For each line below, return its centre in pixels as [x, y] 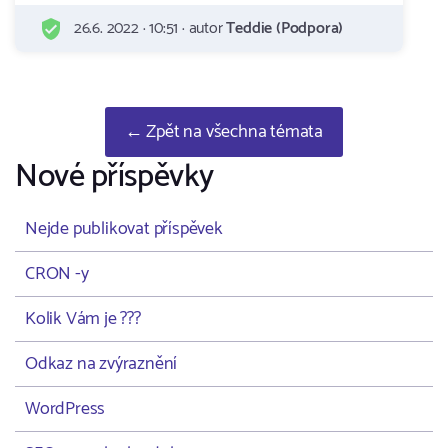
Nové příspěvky [114, 177]
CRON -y [57, 274]
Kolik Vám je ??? [83, 319]
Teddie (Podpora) [285, 28]
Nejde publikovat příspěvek [124, 229]
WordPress [65, 409]
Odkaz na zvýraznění [101, 364]
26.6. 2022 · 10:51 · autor [148, 28]
